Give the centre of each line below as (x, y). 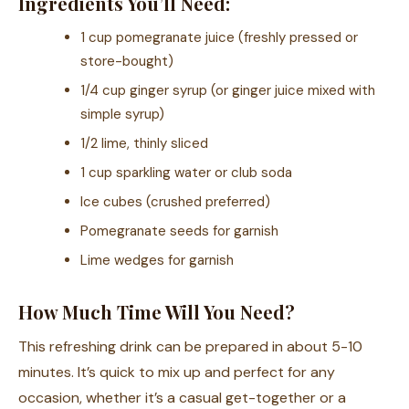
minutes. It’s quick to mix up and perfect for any (177, 372)
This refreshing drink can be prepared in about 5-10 (190, 347)
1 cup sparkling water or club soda (186, 173)
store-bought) (127, 62)
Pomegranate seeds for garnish (179, 231)
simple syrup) (122, 115)
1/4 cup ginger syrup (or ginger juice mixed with (228, 91)
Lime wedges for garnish (157, 261)
